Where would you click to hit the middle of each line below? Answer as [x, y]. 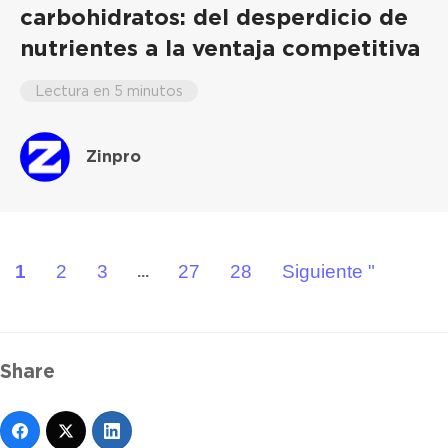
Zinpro [113, 156]
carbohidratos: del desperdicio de [214, 16]
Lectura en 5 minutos [109, 90]
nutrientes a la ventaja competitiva [223, 47]
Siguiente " [328, 271]
